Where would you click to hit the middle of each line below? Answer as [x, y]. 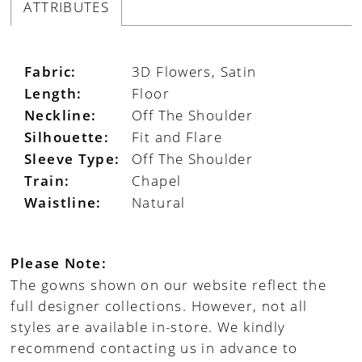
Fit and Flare [177, 137]
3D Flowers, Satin [194, 72]
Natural [159, 202]
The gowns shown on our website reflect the [169, 284]
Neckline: [61, 116]
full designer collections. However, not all [159, 305]
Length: [53, 94]
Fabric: [51, 72]
